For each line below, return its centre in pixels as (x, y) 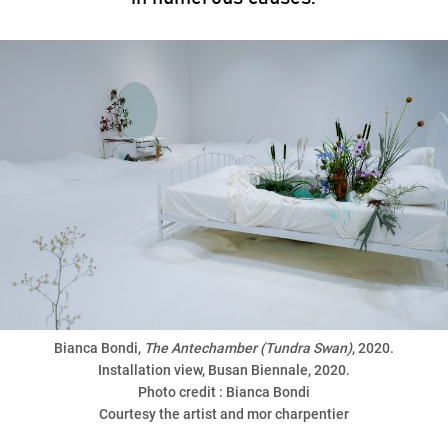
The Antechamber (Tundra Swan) (247, 347)
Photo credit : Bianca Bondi (223, 391)
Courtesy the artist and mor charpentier (223, 413)
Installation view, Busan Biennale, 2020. (223, 369)
